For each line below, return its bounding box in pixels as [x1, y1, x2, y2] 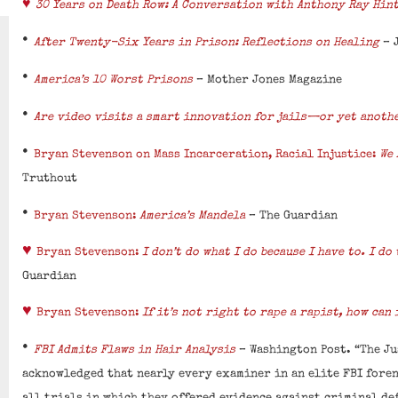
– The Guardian [245, 211, 338, 223]
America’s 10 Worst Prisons [34, 75, 194, 87]
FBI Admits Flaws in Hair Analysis [34, 345, 236, 357]
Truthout [22, 173, 78, 186]
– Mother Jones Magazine [193, 75, 343, 87]
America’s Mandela [139, 211, 246, 223]
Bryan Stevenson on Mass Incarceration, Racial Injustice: [34, 149, 380, 162]
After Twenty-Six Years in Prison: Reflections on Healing [34, 37, 380, 50]
